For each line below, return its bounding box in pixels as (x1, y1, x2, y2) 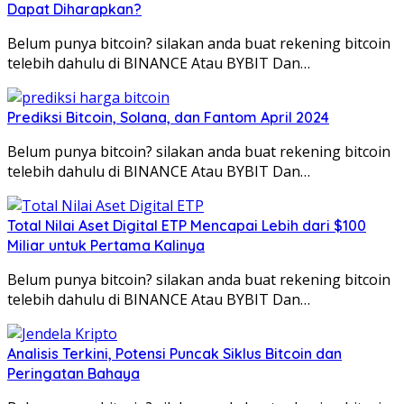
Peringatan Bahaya (7, 364, 140, 383)
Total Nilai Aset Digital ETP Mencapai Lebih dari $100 (7, 216, 366, 235)
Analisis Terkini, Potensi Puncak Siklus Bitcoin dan (7, 344, 342, 363)
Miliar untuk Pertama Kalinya (7, 236, 205, 255)
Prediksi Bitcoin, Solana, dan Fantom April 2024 (7, 108, 329, 127)
